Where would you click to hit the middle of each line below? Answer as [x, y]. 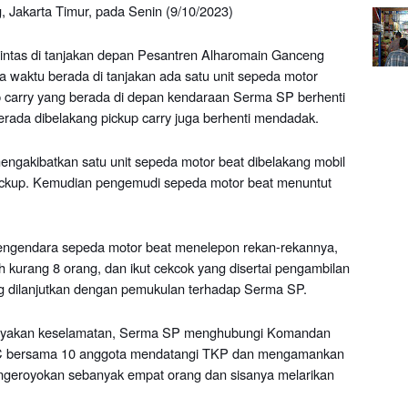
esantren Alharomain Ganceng [235, 54]
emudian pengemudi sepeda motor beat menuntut [187, 182]
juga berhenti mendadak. [247, 117]
